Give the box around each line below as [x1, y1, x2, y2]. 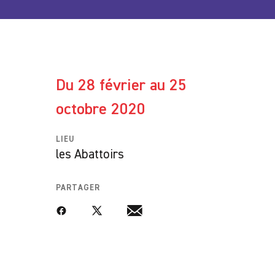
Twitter [91, 206, 123, 219]
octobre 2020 [56, 102, 145, 118]
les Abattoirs [56, 145, 124, 163]
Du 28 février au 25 [56, 78, 187, 94]
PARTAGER [56, 182, 100, 193]
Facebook [56, 206, 95, 219]
